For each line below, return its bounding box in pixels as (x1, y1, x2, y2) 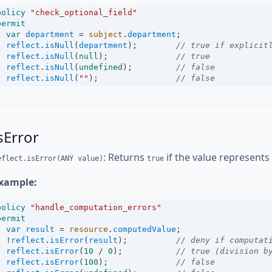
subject (89, 30, 123, 39)
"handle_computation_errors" (30, 203, 161, 212)
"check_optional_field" (30, 8, 137, 17)
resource (69, 225, 108, 234)
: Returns (103, 151, 147, 164)
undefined (79, 63, 123, 72)
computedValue (113, 225, 176, 234)
